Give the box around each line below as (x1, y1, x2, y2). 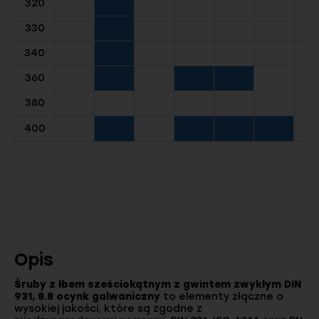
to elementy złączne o (160, 290, 283, 303)
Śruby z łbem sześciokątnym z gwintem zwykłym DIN (14, 278, 301, 291)
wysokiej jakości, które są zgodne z (14, 302, 202, 315)
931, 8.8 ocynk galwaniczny (14, 290, 160, 303)
